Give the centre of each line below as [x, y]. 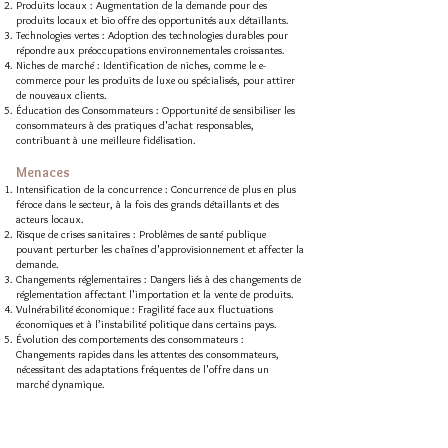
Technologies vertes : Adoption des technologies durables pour [152, 35]
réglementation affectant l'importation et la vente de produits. [155, 294]
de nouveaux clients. [61, 95]
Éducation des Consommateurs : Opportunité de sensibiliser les [155, 110]
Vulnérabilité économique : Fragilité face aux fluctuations [144, 309]
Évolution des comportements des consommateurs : [130, 339]
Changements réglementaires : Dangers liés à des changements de [158, 279]
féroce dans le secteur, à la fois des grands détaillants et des [147, 204]
